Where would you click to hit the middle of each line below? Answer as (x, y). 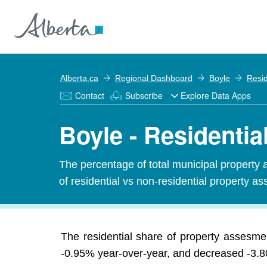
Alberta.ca (79, 78)
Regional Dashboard (154, 78)
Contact (90, 95)
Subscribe (144, 95)
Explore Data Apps (216, 95)
